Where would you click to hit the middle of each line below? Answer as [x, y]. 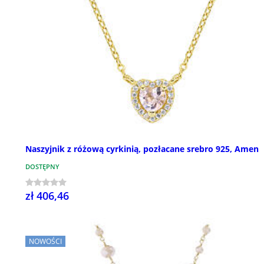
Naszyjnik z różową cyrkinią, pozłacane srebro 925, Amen [142, 149]
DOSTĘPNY [42, 167]
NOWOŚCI [45, 242]
